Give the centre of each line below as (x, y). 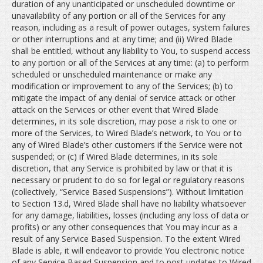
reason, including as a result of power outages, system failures (131, 27)
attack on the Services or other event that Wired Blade (115, 109)
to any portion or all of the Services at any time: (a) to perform (130, 63)
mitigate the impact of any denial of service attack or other (124, 98)
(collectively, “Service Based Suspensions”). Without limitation (128, 192)
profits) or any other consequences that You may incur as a (125, 227)
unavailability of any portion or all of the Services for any (119, 16)
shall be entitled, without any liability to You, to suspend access (131, 51)
